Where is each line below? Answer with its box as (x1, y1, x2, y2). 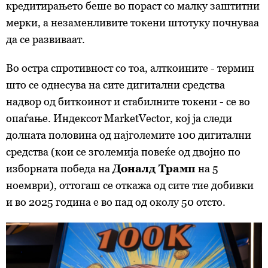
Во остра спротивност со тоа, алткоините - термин (6, 61, 254, 74)
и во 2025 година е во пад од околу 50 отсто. (6, 195, 226, 208)
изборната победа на (6, 162, 112, 175)
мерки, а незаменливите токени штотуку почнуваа (6, 16, 259, 29)
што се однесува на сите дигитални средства (6, 78, 225, 91)
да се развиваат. (6, 32, 85, 45)
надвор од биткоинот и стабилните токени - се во (6, 95, 250, 108)
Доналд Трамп (112, 162, 196, 175)
